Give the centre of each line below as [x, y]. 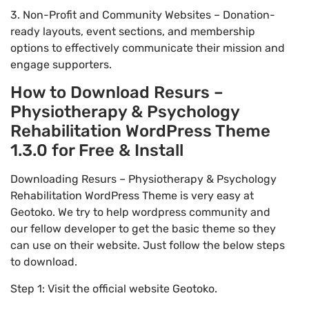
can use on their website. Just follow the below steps [148, 246]
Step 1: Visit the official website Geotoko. [114, 288]
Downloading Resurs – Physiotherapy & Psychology [143, 179]
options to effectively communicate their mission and [148, 48]
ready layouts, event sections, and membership [133, 31]
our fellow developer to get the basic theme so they [143, 229]
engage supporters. [61, 64]
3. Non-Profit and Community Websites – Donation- [143, 14]
